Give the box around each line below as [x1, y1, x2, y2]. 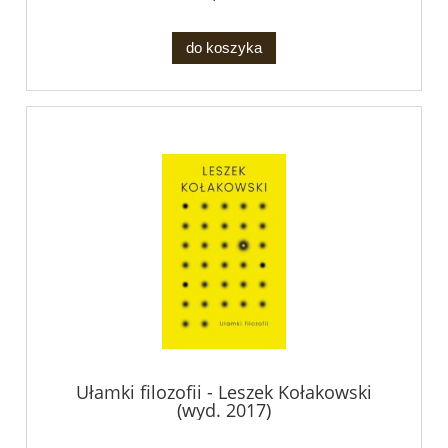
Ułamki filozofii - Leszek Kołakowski [76, 379, 372, 404]
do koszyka [186, 39, 262, 56]
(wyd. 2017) [177, 397, 271, 422]
